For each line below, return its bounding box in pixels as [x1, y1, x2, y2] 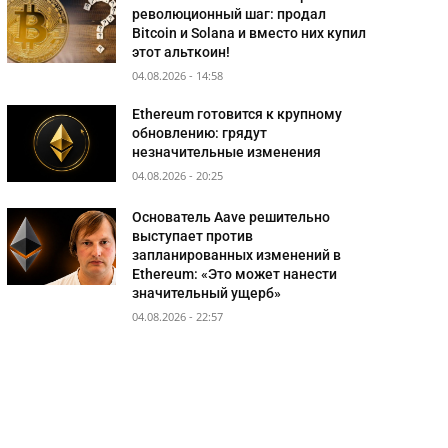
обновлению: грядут [132, 125, 268, 142]
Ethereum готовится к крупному [132, 106, 343, 123]
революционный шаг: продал [132, 6, 327, 23]
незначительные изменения [132, 144, 322, 161]
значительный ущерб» [132, 285, 282, 302]
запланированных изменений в [132, 247, 342, 264]
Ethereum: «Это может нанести [132, 266, 338, 283]
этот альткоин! [132, 44, 231, 61]
